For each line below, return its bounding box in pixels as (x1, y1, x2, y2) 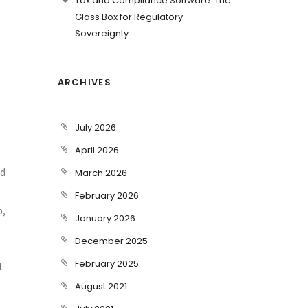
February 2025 (74, 257, 139, 270)
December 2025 (74, 234, 148, 247)
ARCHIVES (57, 76, 111, 89)
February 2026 (74, 189, 139, 202)
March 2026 (74, 166, 127, 179)
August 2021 (74, 280, 127, 293)
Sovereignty (74, 27, 129, 40)
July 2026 (74, 121, 116, 134)
